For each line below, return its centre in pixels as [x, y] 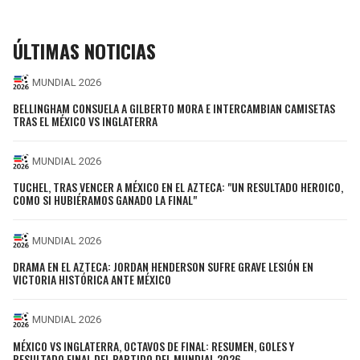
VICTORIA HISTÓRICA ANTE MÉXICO [92, 279]
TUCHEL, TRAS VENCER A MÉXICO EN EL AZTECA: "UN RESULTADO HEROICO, [178, 187]
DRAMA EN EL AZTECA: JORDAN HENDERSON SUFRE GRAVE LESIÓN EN [163, 266]
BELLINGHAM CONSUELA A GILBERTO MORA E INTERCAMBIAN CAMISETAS [174, 108]
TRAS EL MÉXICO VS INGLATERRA [85, 121]
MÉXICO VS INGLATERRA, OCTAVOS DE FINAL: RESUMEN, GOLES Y [153, 346]
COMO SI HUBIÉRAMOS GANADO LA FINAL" [105, 200]
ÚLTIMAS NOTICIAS [84, 51]
